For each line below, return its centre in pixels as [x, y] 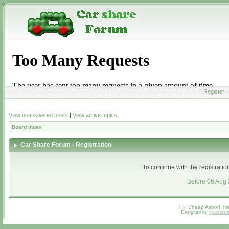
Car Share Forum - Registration [67, 145]
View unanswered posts [38, 115]
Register [214, 91]
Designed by [195, 212]
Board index [27, 127]
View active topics [95, 115]
